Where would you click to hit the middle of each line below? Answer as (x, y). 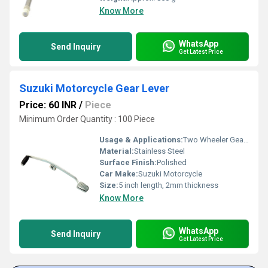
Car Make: (119, 174)
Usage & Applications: (141, 140)
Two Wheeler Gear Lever (213, 140)
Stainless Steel (159, 151)
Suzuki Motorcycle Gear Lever (94, 88)
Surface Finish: (128, 162)
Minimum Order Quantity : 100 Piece (87, 119)
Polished (172, 162)
